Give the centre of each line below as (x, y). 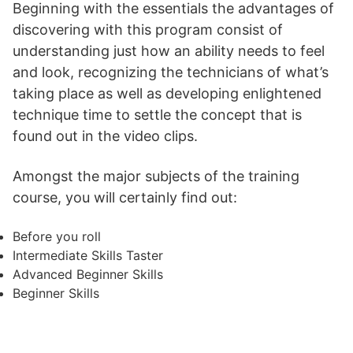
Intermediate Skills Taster (88, 255)
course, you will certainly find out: (125, 197)
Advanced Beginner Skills (88, 274)
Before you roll (57, 236)
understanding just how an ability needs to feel (169, 51)
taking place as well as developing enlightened (167, 93)
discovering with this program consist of (148, 30)
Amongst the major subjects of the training (156, 176)
